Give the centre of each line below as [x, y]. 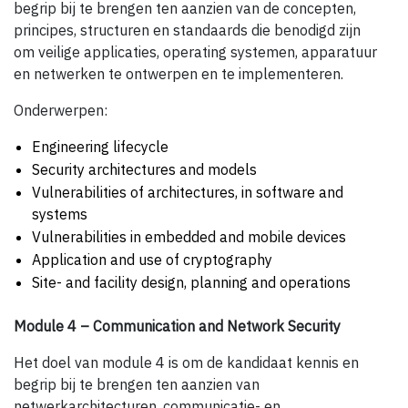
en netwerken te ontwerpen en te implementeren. [178, 74]
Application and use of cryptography [152, 260]
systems [60, 214]
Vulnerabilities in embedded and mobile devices [189, 237]
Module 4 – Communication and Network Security [177, 326]
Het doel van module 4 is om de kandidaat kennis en [186, 363]
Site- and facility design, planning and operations [191, 283]
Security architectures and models [144, 170]
